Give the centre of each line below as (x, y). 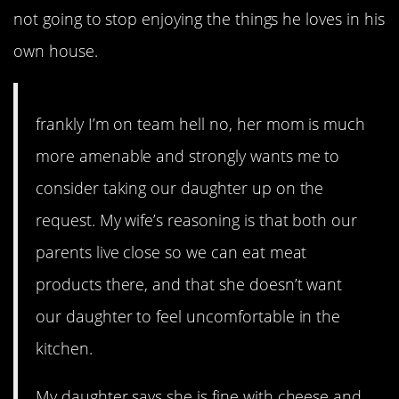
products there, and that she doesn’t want (189, 284)
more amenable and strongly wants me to (188, 155)
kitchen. (64, 348)
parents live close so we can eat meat (171, 252)
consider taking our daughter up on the (180, 187)
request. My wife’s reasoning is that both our (197, 220)
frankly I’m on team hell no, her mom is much (201, 123)
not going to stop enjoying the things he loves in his (199, 18)
